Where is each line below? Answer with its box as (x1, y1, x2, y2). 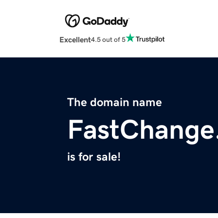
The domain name (67, 96, 162, 109)
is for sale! (67, 151, 121, 163)
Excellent (59, 36, 91, 44)
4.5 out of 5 (91, 36, 126, 43)
